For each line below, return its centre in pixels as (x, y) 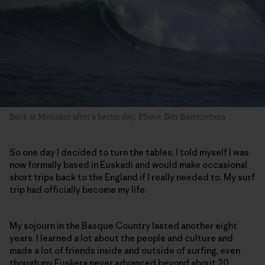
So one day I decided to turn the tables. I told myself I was (129, 152)
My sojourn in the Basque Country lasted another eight (123, 225)
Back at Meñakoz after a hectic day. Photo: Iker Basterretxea (117, 117)
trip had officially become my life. (78, 189)
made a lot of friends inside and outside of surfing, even (125, 250)
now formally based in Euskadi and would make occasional (128, 164)
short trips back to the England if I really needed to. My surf (132, 177)
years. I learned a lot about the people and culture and (121, 238)
